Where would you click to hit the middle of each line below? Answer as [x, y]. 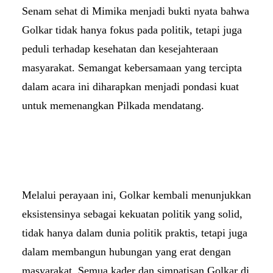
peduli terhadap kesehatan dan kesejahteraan [120, 48]
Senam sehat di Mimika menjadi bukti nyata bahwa [136, 11]
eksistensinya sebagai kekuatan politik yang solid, [132, 214]
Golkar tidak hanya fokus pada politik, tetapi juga [132, 30]
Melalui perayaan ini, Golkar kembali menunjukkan [136, 195]
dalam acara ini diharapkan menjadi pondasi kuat [130, 86]
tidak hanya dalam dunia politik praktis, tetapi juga [135, 232]
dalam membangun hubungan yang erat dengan [126, 251]
